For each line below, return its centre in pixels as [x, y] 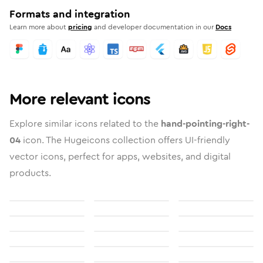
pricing [80, 27]
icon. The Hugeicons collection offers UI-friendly [125, 140]
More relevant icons [80, 99]
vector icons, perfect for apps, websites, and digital [120, 156]
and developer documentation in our [154, 27]
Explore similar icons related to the [85, 124]
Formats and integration [70, 14]
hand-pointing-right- [205, 124]
